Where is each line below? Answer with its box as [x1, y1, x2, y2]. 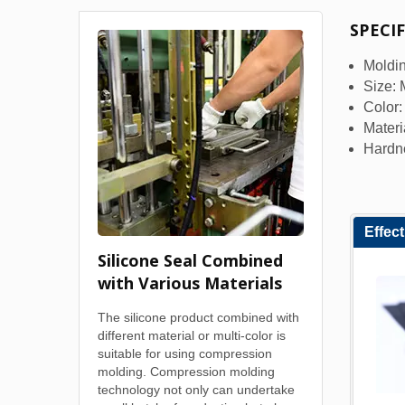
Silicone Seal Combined [98, 250, 283, 271]
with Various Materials [98, 272, 282, 294]
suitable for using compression [98, 346, 272, 361]
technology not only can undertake [98, 382, 295, 397]
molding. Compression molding [98, 364, 275, 379]
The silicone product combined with [98, 310, 299, 325]
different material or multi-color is [98, 328, 286, 343]
